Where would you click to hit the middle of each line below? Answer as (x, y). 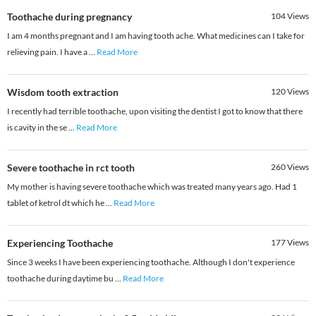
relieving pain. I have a (48, 52)
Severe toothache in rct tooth (71, 168)
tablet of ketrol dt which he (56, 203)
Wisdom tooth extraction (63, 92)
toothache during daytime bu (61, 279)
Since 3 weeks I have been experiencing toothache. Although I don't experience (151, 262)
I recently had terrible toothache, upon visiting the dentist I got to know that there (155, 111)
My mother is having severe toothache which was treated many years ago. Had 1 (152, 187)
